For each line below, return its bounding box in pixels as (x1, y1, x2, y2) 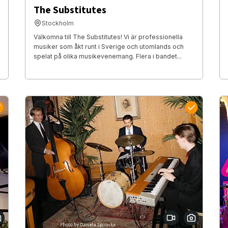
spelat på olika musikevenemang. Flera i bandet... (33, 52, 182, 60)
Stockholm (41, 19, 74, 27)
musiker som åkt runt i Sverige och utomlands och (33, 42, 184, 50)
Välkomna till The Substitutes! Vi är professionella (33, 33, 183, 41)
